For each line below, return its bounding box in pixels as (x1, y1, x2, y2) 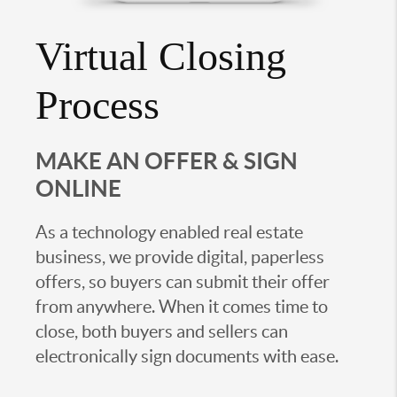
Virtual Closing (35, 33, 286, 79)
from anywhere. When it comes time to (35, 296, 328, 316)
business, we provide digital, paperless (35, 246, 324, 267)
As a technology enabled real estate (35, 222, 303, 242)
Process (35, 82, 160, 128)
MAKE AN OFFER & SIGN (35, 147, 298, 174)
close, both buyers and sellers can (35, 321, 288, 341)
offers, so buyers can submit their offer (35, 271, 330, 292)
